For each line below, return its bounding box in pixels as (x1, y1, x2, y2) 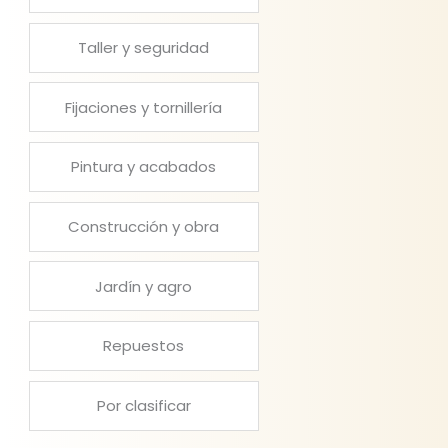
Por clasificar (96, 395, 191, 416)
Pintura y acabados (71, 156, 217, 178)
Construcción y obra (68, 216, 220, 238)
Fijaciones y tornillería (65, 96, 223, 118)
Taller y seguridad (78, 37, 210, 59)
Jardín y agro (95, 275, 193, 297)
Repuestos (103, 335, 185, 357)
